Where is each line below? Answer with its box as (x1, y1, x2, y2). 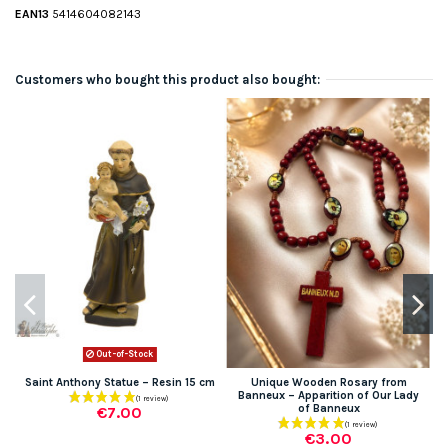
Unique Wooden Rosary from (250, 375, 407, 389)
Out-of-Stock (94, 349, 153, 360)
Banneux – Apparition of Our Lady (238, 388, 419, 402)
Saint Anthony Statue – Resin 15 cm (24, 375, 215, 389)
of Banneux (297, 401, 360, 415)
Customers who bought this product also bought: (15, 72, 320, 88)
